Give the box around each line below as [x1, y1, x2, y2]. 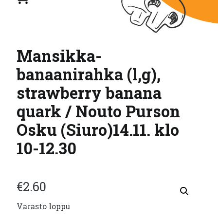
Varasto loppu [17, 201, 70, 211]
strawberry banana [17, 82, 162, 103]
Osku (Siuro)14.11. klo [17, 119, 179, 140]
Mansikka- [17, 45, 102, 66]
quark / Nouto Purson [17, 100, 180, 122]
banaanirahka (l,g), [17, 63, 161, 85]
